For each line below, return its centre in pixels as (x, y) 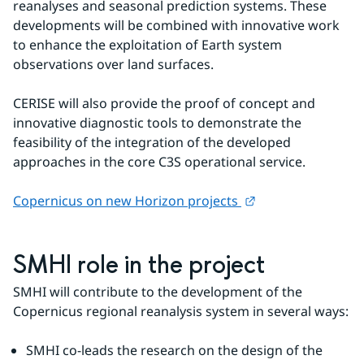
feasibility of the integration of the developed (152, 142)
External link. (295, 200)
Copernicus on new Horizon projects (127, 201)
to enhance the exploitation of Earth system (147, 45)
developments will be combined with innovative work (176, 25)
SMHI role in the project (139, 266)
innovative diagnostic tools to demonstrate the (157, 123)
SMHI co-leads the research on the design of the (174, 350)
